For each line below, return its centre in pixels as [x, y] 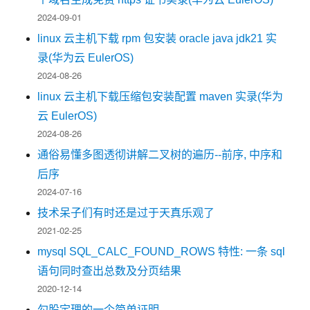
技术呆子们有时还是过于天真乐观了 [126, 213]
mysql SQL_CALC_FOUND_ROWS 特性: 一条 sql [162, 252]
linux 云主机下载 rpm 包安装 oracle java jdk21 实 [157, 38]
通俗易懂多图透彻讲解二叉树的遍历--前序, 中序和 [160, 155]
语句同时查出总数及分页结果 [110, 271]
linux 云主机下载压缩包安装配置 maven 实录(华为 [161, 97]
